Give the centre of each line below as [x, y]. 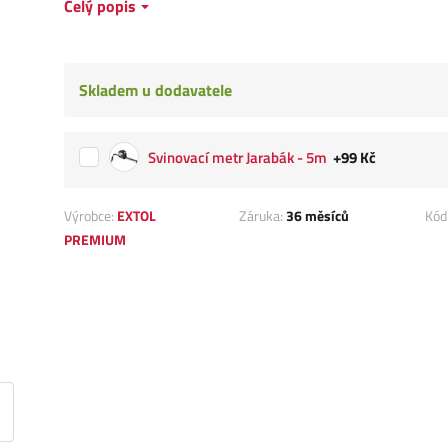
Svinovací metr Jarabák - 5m [237, 158]
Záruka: [263, 216]
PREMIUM [95, 240]
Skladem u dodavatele [155, 90]
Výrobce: [90, 216]
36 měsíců [318, 216]
